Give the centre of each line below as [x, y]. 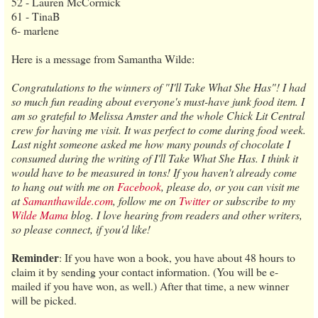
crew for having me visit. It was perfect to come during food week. [159, 129]
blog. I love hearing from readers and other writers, [187, 214]
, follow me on [146, 200]
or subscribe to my [254, 200]
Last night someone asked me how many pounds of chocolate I [151, 143]
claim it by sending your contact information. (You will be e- [145, 271]
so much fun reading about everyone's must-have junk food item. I [158, 101]
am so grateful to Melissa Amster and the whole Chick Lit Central [158, 115]
